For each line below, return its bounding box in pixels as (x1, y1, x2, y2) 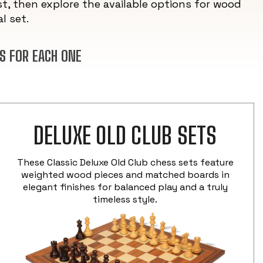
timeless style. (93, 193, 158, 205)
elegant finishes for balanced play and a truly (22, 180, 228, 193)
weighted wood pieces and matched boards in (21, 168, 230, 181)
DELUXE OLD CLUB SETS (33, 121, 217, 150)
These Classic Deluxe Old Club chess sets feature (16, 156, 234, 168)
